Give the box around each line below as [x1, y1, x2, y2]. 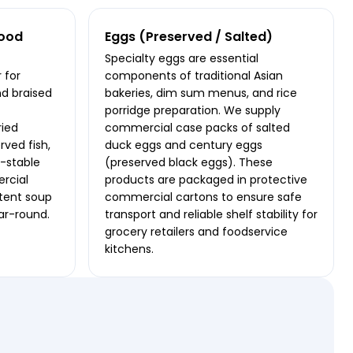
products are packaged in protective [105, 172, 307, 188]
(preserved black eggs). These [105, 154, 273, 171]
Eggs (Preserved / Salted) [105, 28, 273, 46]
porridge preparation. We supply [105, 102, 281, 119]
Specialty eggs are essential [105, 50, 258, 67]
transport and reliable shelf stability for [105, 206, 318, 223]
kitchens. [105, 241, 154, 258]
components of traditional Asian [105, 68, 283, 84]
